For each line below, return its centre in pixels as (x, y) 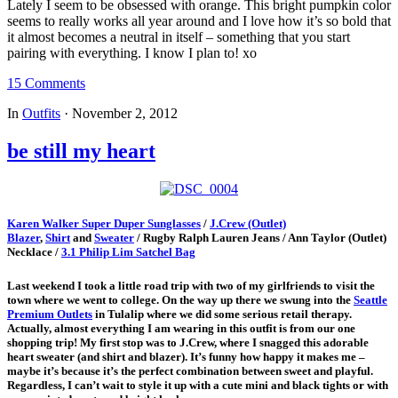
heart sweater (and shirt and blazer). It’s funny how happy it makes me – (186, 357)
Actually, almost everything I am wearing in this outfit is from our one (181, 329)
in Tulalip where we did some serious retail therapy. (222, 314)
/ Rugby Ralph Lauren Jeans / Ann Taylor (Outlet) (260, 237)
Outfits (41, 113)
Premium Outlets (50, 314)
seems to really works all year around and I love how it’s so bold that (199, 21)
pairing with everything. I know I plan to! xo (132, 53)
